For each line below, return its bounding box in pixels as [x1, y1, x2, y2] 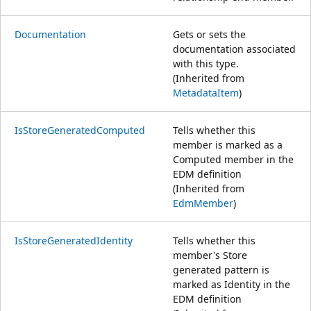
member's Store [173, 248, 247, 262]
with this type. [173, 56, 239, 70]
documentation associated [173, 42, 296, 56]
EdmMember [173, 196, 233, 210]
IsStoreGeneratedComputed [15, 123, 145, 137]
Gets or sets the [173, 27, 246, 41]
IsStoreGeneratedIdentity [15, 233, 133, 247]
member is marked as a [173, 137, 283, 151]
